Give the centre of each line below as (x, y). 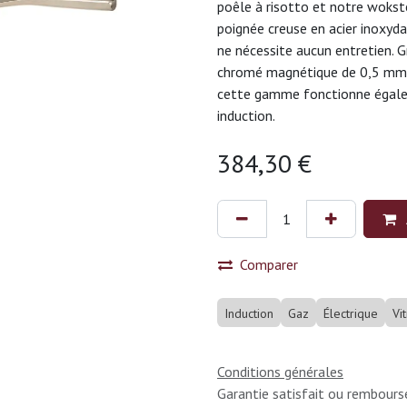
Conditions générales (280, 371)
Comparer (269, 264)
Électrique (351, 313)
